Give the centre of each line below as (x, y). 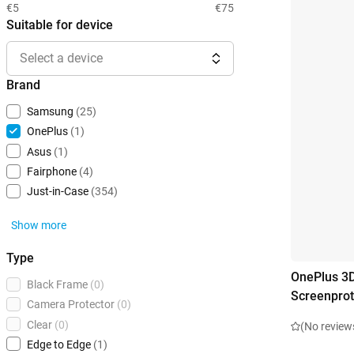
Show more (39, 226)
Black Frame (57, 285)
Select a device (61, 58)
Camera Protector (71, 305)
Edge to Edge (59, 345)
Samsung (50, 112)
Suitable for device (60, 25)
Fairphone (52, 172)
